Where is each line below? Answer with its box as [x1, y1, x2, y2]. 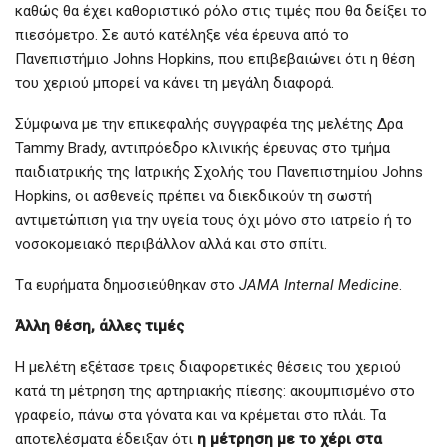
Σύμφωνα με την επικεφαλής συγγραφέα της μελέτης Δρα [15, 115, 403, 134]
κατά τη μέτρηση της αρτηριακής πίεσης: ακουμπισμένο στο [15, 382, 415, 401]
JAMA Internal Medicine [239, 276, 399, 295]
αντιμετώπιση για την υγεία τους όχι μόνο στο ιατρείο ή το [15, 211, 412, 230]
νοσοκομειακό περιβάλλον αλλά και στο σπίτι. [15, 235, 327, 254]
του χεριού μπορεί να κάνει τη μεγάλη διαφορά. [15, 74, 334, 93]
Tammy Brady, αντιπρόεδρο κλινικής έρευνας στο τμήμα [15, 139, 390, 158]
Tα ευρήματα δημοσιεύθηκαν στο [15, 276, 239, 295]
